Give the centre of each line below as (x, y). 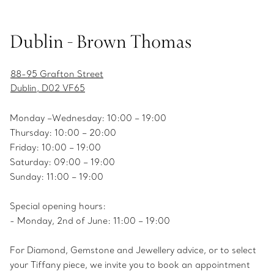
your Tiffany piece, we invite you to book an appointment (130, 265)
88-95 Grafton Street (57, 74)
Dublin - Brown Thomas (101, 41)
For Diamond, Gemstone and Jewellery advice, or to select (133, 250)
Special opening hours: (58, 206)
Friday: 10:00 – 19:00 (55, 148)
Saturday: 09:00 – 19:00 (62, 162)
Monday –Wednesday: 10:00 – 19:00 (88, 118)
